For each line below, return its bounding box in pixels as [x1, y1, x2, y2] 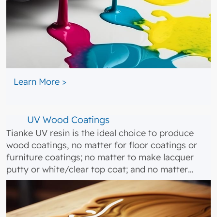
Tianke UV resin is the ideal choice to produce [6, 127, 194, 139]
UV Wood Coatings [27, 113, 109, 125]
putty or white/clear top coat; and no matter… [6, 164, 194, 175]
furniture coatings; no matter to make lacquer [6, 152, 194, 163]
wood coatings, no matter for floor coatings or [6, 139, 198, 151]
